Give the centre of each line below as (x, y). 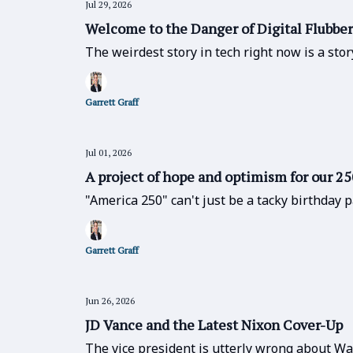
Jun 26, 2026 (110, 301)
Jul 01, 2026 (108, 152)
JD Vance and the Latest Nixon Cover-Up (214, 325)
